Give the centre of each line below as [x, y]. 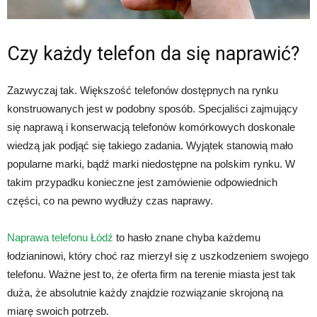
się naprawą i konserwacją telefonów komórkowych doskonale [151, 127]
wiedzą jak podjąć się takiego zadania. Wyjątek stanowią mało [150, 145]
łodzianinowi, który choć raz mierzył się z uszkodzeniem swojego [158, 255]
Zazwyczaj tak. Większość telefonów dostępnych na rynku [143, 90]
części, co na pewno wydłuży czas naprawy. [110, 200]
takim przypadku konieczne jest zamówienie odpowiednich [142, 182]
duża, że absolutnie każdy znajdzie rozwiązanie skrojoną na [145, 292]
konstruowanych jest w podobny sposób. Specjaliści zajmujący [152, 108]
